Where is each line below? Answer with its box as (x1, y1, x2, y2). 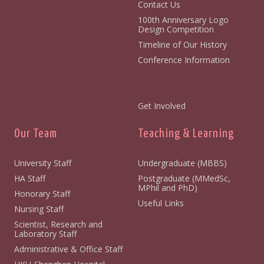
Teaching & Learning (138, 127, 234, 140)
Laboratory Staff (14, 227, 71, 239)
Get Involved (138, 100, 186, 111)
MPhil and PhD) (138, 181, 197, 193)
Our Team (14, 127, 57, 140)
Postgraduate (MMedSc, (138, 172, 230, 184)
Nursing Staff (14, 203, 58, 214)
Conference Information (138, 54, 230, 65)
